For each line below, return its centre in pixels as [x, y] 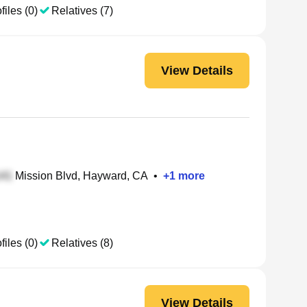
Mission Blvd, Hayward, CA [80, 176]
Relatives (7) [82, 11]
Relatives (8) [82, 243]
